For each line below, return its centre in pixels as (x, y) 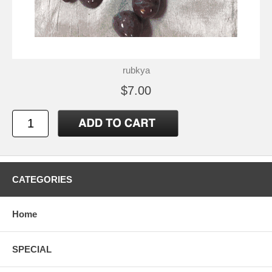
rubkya (136, 70)
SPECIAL (32, 250)
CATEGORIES (42, 180)
